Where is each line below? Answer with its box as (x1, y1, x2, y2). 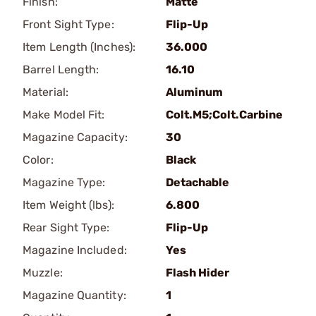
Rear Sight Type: (23, 221, 110, 234)
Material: (23, 85, 68, 99)
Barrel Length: (23, 63, 99, 76)
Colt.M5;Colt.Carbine (166, 108, 283, 121)
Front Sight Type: (23, 18, 114, 31)
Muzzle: (23, 266, 63, 279)
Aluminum (166, 85, 223, 99)
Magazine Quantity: (23, 288, 126, 302)
